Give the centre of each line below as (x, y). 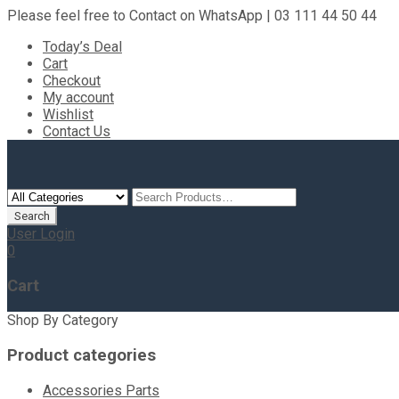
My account (78, 98)
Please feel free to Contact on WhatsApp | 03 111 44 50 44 (192, 16)
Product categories (81, 356)
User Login (41, 234)
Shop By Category (63, 321)
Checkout (72, 81)
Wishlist (68, 114)
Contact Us (77, 131)
